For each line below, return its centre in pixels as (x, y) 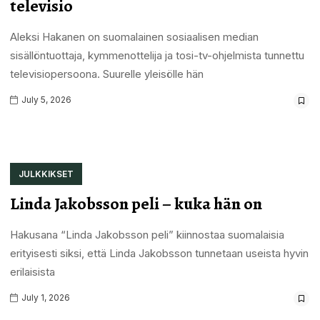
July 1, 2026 (44, 297)
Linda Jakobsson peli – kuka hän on (136, 203)
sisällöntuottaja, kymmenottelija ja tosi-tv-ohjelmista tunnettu (157, 55)
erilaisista (32, 271)
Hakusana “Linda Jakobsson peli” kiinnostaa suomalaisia (147, 234)
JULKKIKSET (46, 174)
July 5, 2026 (45, 99)
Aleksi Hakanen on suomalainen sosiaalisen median (134, 36)
